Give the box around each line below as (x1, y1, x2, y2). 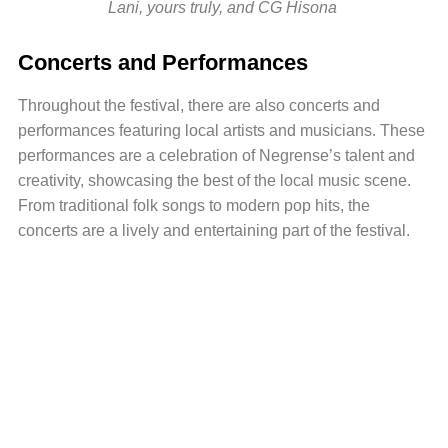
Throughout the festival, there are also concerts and (17, 96, 380, 114)
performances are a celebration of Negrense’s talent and (17, 146, 415, 164)
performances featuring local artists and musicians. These (17, 121, 425, 139)
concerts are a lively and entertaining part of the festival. (17, 221, 410, 239)
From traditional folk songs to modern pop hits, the (17, 196, 370, 214)
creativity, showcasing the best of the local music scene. (17, 171, 411, 189)
